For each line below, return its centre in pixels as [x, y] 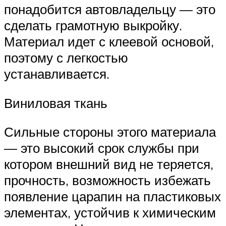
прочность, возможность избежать [107, 180]
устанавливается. [57, 74]
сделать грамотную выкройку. [93, 25]
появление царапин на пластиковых [112, 196]
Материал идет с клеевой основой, [109, 42]
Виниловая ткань [56, 103]
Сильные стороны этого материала [110, 132]
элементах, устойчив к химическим [110, 213]
